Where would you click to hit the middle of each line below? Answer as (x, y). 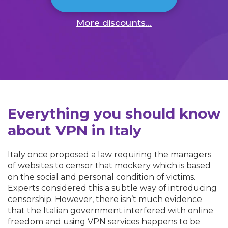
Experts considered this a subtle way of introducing (112, 188)
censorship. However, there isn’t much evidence (105, 199)
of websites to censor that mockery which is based (109, 165)
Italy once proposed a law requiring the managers (109, 154)
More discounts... (114, 23)
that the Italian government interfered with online (110, 210)
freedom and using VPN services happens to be (104, 221)
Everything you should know (114, 113)
